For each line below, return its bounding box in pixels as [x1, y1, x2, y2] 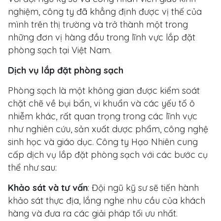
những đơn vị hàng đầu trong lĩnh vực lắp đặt [8, 31, 195, 43]
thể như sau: [8, 161, 57, 173]
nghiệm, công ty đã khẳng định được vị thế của [8, 5, 202, 17]
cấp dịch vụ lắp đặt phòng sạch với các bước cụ [8, 148, 208, 160]
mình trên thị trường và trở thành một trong [8, 18, 188, 30]
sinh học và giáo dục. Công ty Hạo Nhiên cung [8, 136, 198, 147]
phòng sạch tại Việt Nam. [8, 44, 111, 56]
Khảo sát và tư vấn [8, 182, 88, 193]
